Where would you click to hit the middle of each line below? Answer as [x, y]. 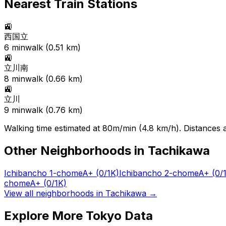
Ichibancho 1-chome [43, 173]
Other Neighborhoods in [76, 151]
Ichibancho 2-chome [159, 173]
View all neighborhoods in [55, 193]
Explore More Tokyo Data [78, 215]
